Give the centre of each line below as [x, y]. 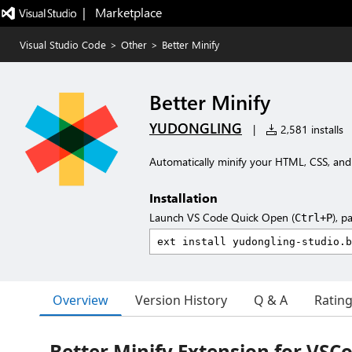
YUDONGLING [196, 128]
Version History [181, 300]
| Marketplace [122, 12]
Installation [183, 198]
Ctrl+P [313, 218]
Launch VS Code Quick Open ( [222, 217]
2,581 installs [310, 129]
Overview [81, 300]
